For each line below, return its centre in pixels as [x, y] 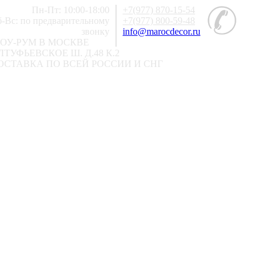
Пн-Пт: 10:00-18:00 [71, 10]
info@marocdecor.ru [162, 31]
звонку [95, 31]
